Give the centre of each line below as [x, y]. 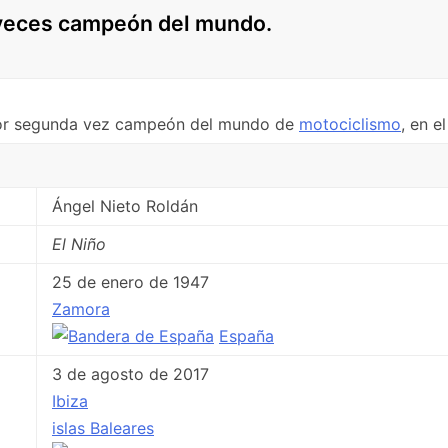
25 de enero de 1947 [130, 281]
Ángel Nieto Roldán [125, 205]
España [246, 335]
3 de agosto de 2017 [130, 373]
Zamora [81, 308]
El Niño [79, 243]
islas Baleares [103, 427]
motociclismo [350, 123]
